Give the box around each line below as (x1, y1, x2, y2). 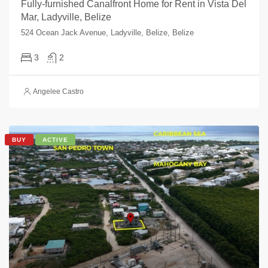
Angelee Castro (33, 87, 84, 96)
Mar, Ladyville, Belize (21, 12, 111, 22)
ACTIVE (42, 136, 68, 143)
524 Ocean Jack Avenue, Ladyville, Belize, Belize (21, 28, 194, 37)
